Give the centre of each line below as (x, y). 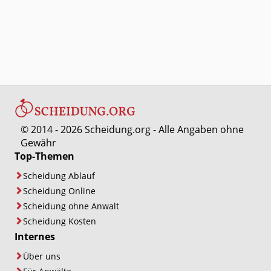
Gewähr (38, 143)
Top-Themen (44, 156)
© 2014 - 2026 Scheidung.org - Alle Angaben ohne (132, 130)
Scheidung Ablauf (59, 176)
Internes (35, 237)
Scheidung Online (59, 191)
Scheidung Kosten (60, 221)
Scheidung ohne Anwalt (71, 206)
